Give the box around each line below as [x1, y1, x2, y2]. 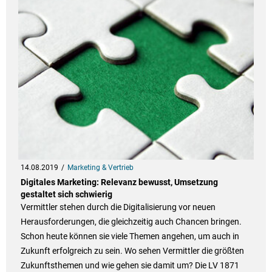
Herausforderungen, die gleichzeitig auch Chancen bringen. [20, 217, 242, 227]
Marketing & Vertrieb [67, 163, 134, 172]
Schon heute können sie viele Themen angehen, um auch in [20, 231, 239, 242]
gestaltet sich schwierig [20, 189, 112, 200]
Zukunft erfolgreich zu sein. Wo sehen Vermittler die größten [20, 246, 244, 256]
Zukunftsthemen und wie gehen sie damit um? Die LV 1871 [20, 260, 239, 271]
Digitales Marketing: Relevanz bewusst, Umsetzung [20, 177, 218, 188]
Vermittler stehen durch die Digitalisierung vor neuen [20, 202, 216, 212]
